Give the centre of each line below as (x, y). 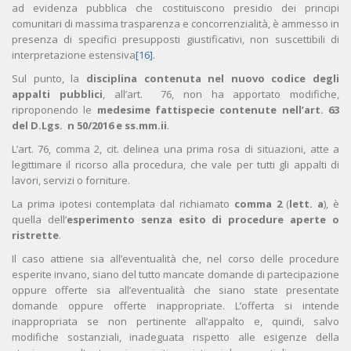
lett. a (307, 204)
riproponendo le (54, 110)
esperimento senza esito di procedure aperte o (203, 220)
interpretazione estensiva (74, 55)
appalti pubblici (57, 94)
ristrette (35, 235)
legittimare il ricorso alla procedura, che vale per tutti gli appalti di (175, 165)
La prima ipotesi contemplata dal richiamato (123, 204)
